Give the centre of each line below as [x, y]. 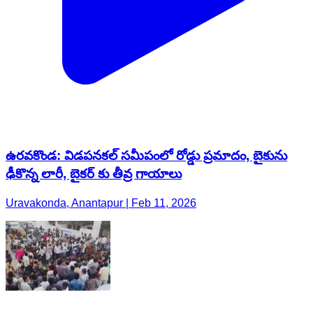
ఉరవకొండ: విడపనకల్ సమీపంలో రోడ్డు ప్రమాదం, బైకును [146, 155]
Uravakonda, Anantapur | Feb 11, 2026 [101, 203]
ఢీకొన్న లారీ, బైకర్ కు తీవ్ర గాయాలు [94, 173]
